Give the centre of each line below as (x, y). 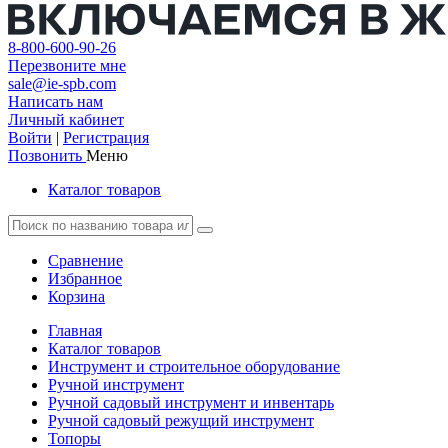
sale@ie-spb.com (62, 83)
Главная (75, 330)
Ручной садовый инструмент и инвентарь (191, 402)
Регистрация (106, 137)
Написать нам (55, 101)
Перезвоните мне (67, 65)
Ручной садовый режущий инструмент (181, 420)
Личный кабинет (66, 119)
